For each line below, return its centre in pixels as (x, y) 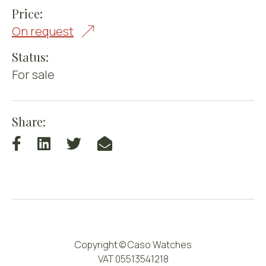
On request (43, 31)
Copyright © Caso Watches (133, 245)
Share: (29, 122)
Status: (30, 57)
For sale (33, 75)
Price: (27, 14)
